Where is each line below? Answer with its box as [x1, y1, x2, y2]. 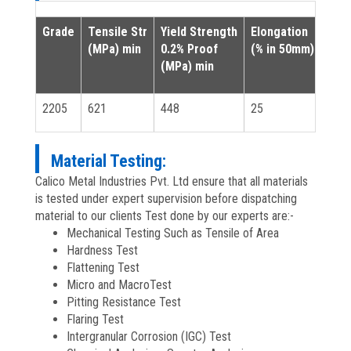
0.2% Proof [161, 41, 218, 56]
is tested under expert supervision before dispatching [35, 190, 297, 206]
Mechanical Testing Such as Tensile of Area [67, 225, 279, 241]
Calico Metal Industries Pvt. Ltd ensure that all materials [35, 173, 308, 189]
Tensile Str [88, 24, 147, 39]
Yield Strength [161, 24, 237, 39]
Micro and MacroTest [67, 277, 172, 292]
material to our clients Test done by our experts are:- [35, 208, 294, 223]
